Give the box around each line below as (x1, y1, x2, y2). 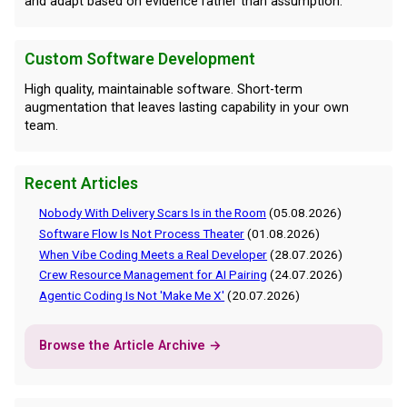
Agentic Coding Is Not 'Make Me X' (39, 288, 225, 303)
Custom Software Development (24, 49, 255, 68)
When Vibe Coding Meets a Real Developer (39, 246, 268, 262)
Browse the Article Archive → (38, 338, 222, 354)
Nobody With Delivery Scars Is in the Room (39, 204, 267, 220)
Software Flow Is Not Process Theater (39, 225, 245, 241)
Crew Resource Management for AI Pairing (39, 267, 268, 283)
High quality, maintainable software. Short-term (24, 82, 303, 98)
